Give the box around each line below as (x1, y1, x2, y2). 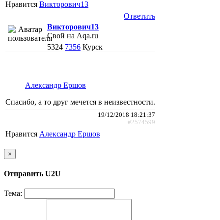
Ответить (124, 11, 155, 20)
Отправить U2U (4, 169, 61, 178)
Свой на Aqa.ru (47, 31, 98, 40)
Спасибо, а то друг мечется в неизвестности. (5, 97, 155, 106)
